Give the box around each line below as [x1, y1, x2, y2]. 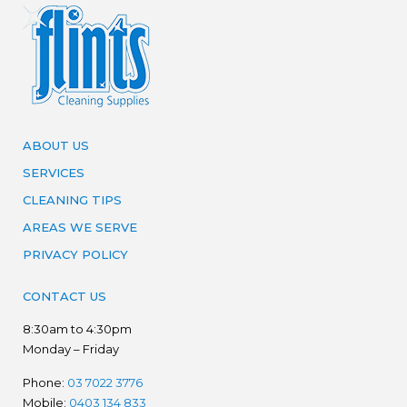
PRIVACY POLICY [23, 247, 128, 262]
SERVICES [23, 165, 84, 180]
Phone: [23, 375, 67, 390]
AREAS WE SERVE [23, 220, 137, 234]
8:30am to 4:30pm [23, 322, 132, 336]
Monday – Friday [23, 342, 119, 356]
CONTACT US [23, 289, 106, 303]
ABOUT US [23, 138, 89, 153]
